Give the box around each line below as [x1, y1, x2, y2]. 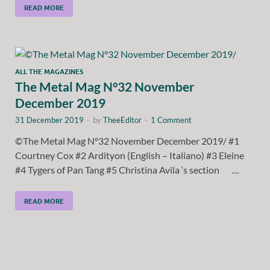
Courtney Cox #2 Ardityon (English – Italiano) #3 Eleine [15, 149, 244, 161]
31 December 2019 [15, 115, 84, 125]
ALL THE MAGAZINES [15, 66, 83, 76]
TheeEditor [103, 115, 142, 125]
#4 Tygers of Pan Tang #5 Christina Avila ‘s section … [15, 163, 239, 175]
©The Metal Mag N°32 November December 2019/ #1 [15, 134, 239, 146]
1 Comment [151, 115, 192, 125]
